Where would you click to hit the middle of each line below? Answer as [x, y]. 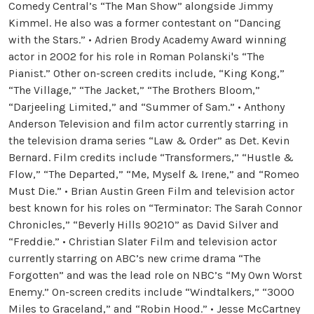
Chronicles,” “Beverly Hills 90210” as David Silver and [144, 224]
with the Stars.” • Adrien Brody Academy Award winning [148, 39]
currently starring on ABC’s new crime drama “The [135, 258]
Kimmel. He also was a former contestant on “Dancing [145, 22]
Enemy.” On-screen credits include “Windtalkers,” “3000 [151, 292]
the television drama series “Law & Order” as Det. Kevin [149, 140]
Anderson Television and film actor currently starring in [148, 123]
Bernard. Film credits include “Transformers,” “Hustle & [151, 157]
